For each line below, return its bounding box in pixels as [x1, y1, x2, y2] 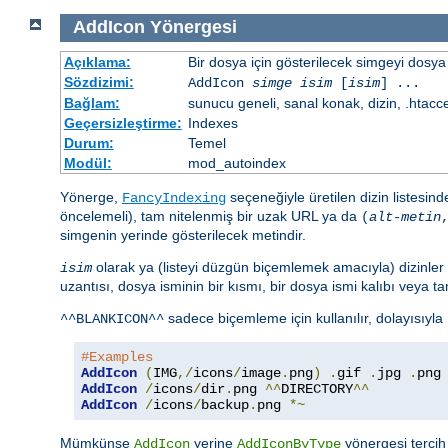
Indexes [187, 114, 238, 131]
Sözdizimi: [63, 73, 134, 90]
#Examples [81, 348, 153, 365]
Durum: [63, 134, 114, 151]
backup [201, 396, 249, 413]
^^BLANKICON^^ [60, 310, 164, 327]
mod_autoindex [187, 154, 286, 171]
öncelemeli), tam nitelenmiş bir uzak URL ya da [60, 207, 361, 224]
